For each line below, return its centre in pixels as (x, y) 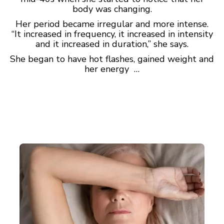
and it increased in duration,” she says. (112, 44)
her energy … (112, 69)
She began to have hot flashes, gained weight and (112, 59)
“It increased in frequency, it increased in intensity (112, 34)
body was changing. (112, 9)
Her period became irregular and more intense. (112, 24)
